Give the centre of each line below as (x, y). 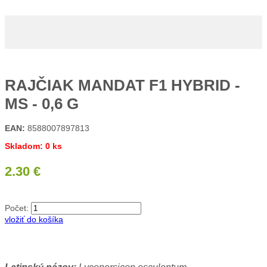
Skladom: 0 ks (33, 146)
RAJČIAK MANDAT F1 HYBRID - (122, 85)
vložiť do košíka (34, 220)
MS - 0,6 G (42, 104)
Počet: (17, 208)
